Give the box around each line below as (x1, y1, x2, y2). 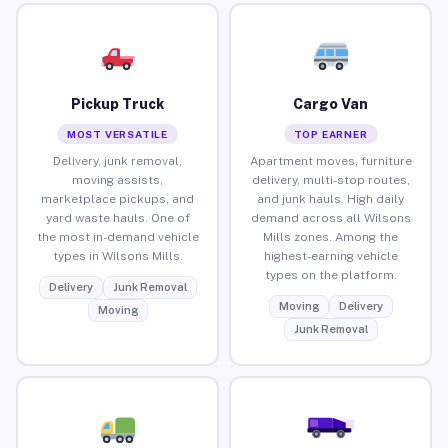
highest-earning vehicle (263, 248, 398, 263)
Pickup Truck (71, 95, 164, 112)
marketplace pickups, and (41, 191, 194, 206)
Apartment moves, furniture (249, 153, 412, 168)
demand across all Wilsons (250, 210, 411, 225)
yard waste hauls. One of (45, 210, 190, 225)
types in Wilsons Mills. (52, 248, 183, 263)
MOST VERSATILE (66, 127, 169, 140)
